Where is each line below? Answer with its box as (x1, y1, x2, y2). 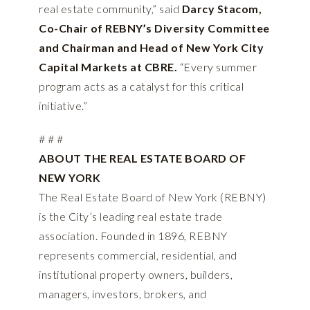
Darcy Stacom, (181, 2, 262, 16)
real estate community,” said (39, 2, 182, 16)
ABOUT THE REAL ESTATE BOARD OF (39, 152, 246, 165)
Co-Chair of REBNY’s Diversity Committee (39, 21, 270, 35)
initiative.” (39, 99, 87, 113)
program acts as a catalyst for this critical (39, 80, 244, 93)
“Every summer (177, 60, 257, 74)
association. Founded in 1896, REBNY (39, 229, 228, 243)
